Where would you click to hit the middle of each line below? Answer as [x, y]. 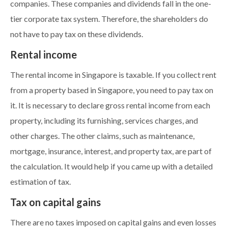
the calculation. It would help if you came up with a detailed [111, 167]
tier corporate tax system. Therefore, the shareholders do [109, 19]
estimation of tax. [40, 182]
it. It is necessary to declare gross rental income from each [110, 106]
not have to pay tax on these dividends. [77, 34]
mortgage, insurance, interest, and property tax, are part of [111, 151]
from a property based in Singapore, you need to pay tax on [112, 90]
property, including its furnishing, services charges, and [104, 121]
